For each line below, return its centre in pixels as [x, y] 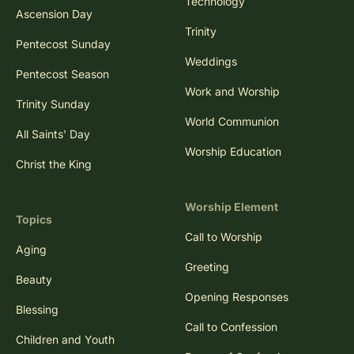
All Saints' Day [53, 134]
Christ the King [54, 164]
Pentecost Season [62, 74]
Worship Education [233, 151]
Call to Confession [231, 327]
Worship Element [232, 207]
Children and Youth [65, 339]
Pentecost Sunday [63, 44]
